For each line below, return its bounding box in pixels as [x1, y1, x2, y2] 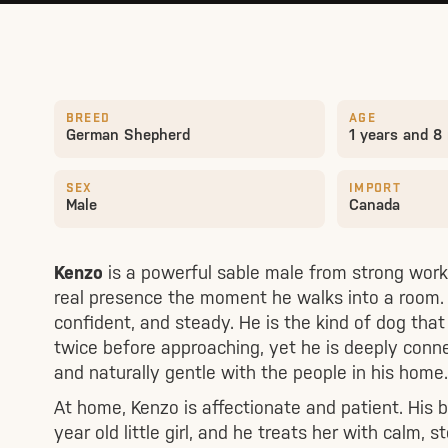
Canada [348, 195, 400, 214]
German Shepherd [65, 125, 190, 144]
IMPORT [348, 181, 401, 195]
